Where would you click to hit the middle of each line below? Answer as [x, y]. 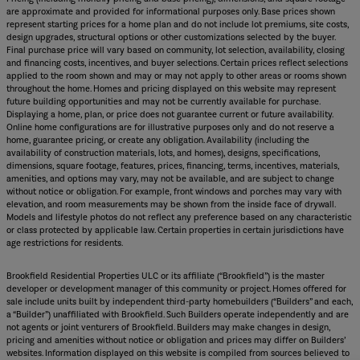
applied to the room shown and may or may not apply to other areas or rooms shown [176, 76]
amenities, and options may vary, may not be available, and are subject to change [170, 178]
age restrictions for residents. [65, 243]
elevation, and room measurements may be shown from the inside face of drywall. [171, 204]
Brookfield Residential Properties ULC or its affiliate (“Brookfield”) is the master [166, 276]
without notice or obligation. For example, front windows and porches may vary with [174, 191]
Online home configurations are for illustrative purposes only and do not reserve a [170, 127]
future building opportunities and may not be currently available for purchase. [163, 101]
